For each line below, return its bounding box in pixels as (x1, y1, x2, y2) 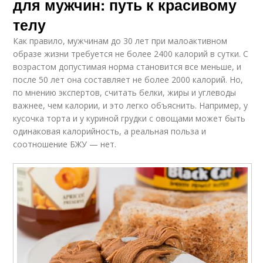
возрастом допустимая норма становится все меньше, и (13, 61, 242, 73)
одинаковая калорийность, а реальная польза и (13, 126, 207, 137)
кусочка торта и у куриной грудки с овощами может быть (13, 113, 246, 124)
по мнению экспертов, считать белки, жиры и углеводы (13, 87, 237, 99)
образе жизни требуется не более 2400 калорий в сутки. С (13, 48, 249, 60)
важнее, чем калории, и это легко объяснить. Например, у (13, 100, 248, 112)
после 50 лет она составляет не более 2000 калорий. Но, (13, 74, 244, 86)
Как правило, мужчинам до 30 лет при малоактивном (13, 35, 228, 47)
